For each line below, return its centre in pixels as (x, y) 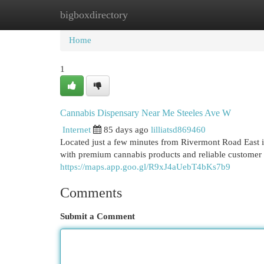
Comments (91, 193)
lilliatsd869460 (178, 130)
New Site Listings (150, 15)
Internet (77, 130)
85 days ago (126, 130)
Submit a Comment (98, 216)
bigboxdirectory (94, 15)
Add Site (216, 15)
